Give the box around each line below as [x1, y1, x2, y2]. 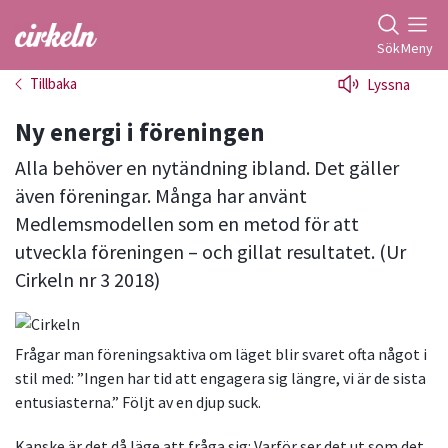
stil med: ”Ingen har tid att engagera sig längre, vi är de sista [15, 368, 426, 389]
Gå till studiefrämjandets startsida [15, 36, 252, 57]
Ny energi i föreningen [15, 116, 265, 148]
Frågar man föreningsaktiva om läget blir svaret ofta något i [15, 344, 427, 365]
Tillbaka [30, 74, 77, 93]
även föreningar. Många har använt [15, 183, 307, 208]
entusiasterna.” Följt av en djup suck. [15, 392, 261, 413]
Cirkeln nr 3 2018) [15, 267, 160, 292]
